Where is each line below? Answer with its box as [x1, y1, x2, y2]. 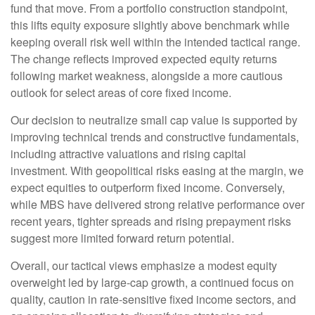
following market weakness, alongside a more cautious [11, 67, 283, 84]
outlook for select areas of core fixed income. [11, 84, 231, 101]
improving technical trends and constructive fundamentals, [11, 129, 299, 146]
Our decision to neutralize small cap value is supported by [11, 112, 297, 129]
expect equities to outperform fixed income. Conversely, [11, 179, 285, 196]
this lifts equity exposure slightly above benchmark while [11, 17, 290, 34]
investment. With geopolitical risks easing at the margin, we [11, 162, 304, 179]
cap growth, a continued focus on [130, 274, 294, 291]
